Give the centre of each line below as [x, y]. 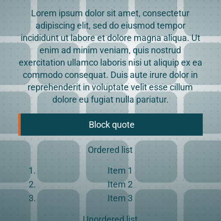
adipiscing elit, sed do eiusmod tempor [110, 25]
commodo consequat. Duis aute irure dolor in [110, 75]
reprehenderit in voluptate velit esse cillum [110, 87]
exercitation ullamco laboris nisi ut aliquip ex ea [110, 62]
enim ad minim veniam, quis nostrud [110, 50]
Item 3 [120, 198]
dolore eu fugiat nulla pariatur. [110, 99]
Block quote [111, 125]
